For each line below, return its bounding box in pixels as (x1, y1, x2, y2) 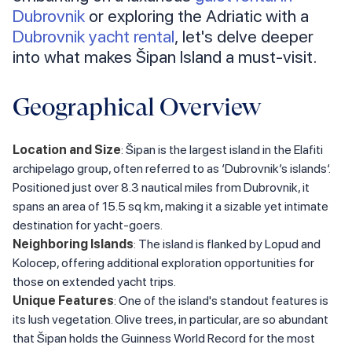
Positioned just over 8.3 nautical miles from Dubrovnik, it (13, 180, 310, 196)
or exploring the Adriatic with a (85, 5, 309, 27)
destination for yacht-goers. (13, 218, 163, 233)
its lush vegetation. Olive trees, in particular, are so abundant (13, 312, 328, 328)
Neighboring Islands (13, 236, 134, 252)
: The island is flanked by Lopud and (134, 236, 321, 252)
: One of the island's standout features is (114, 293, 328, 309)
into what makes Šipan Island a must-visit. (13, 46, 317, 68)
